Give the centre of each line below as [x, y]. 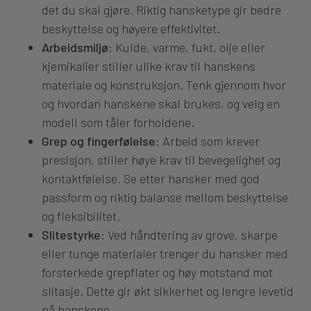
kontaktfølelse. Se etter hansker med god [151, 178]
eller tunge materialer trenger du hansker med [165, 253]
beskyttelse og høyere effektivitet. [131, 28]
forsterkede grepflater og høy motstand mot [157, 272]
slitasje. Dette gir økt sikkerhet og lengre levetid [168, 291]
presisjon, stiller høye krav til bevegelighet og [161, 159]
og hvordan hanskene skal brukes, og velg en [161, 103]
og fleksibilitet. [81, 216]
